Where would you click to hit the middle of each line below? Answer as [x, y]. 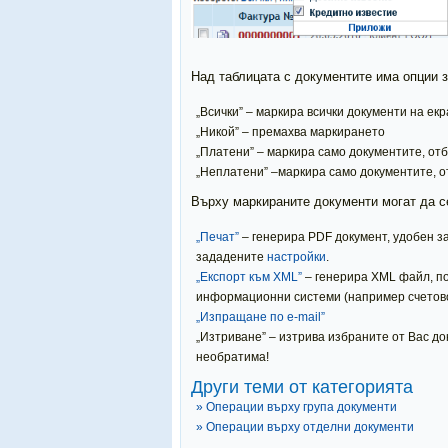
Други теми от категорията [302, 387]
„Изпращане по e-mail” [260, 317]
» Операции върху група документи [296, 407]
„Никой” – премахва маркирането [290, 132]
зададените [231, 257]
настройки [296, 257]
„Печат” [217, 237]
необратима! [232, 357]
